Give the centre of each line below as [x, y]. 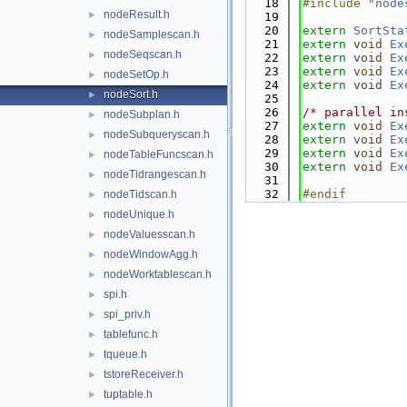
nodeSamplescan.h [152, 35]
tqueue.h [125, 354]
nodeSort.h [131, 94]
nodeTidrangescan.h [155, 174]
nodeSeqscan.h [143, 55]
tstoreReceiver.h [144, 374]
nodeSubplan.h [142, 114]
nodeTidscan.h [140, 194]
